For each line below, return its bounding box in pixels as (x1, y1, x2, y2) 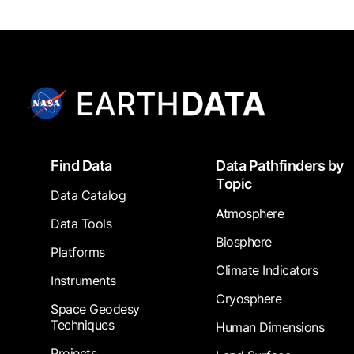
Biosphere (216, 234, 272, 250)
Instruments (51, 273, 116, 289)
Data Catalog (51, 187, 126, 204)
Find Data (51, 157, 112, 175)
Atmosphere (216, 205, 284, 222)
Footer (9, 147, 78, 175)
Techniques (51, 317, 114, 333)
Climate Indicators (216, 262, 318, 279)
